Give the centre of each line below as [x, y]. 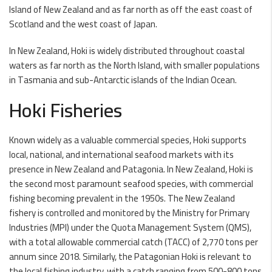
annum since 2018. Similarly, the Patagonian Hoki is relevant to [130, 257]
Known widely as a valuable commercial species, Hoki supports [128, 140]
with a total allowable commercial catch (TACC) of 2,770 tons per [134, 242]
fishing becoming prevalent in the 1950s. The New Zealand [122, 198]
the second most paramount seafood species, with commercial [131, 184]
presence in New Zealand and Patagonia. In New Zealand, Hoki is [131, 169]
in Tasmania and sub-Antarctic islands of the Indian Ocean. [123, 80]
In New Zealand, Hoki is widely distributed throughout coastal [127, 51]
